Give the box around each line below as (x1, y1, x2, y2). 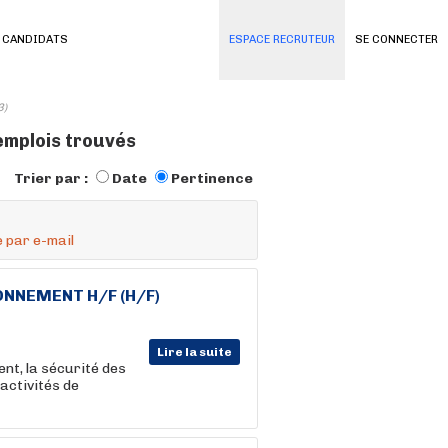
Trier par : (14, 170, 91, 187)
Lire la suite (157, 345, 232, 359)
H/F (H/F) (84, 286, 160, 305)
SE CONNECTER (355, 33, 438, 46)
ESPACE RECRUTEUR (229, 33, 335, 46)
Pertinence (171, 170, 253, 187)
